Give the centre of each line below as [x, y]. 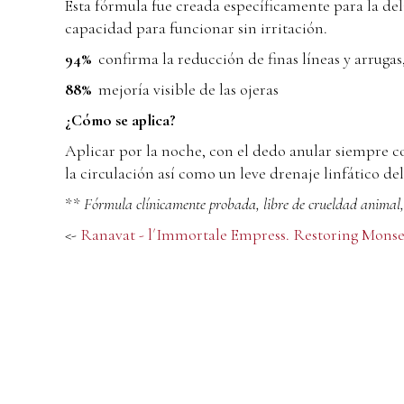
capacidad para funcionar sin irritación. [196, 28]
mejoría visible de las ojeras [187, 90]
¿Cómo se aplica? [120, 120]
